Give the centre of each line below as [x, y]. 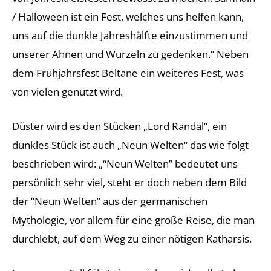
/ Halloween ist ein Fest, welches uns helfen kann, [128, 17]
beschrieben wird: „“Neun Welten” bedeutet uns [125, 164]
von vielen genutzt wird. [67, 92]
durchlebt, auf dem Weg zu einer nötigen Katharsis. [132, 239]
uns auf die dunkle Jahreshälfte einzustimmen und [130, 35]
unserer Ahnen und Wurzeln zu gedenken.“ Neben [130, 54]
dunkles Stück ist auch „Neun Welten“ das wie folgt [130, 145]
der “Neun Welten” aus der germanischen [110, 201]
